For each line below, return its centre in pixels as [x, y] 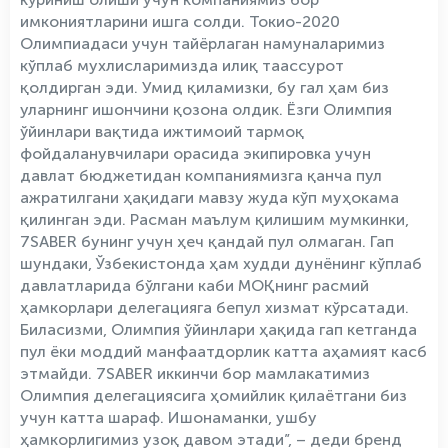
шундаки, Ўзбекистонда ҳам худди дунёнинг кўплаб [221, 263]
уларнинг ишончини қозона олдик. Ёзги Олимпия [206, 109]
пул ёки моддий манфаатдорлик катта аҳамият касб [223, 351]
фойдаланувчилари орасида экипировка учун [195, 153]
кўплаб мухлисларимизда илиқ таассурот [182, 65]
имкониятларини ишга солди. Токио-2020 [180, 21]
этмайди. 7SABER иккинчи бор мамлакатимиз [195, 373]
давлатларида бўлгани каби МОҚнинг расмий [194, 285]
